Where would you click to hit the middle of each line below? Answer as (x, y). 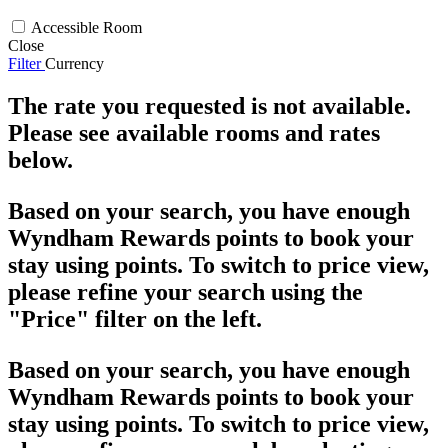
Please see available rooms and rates (194, 132)
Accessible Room (86, 27)
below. (40, 159)
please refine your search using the (185, 291)
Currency (74, 63)
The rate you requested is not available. (209, 105)
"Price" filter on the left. (135, 318)
